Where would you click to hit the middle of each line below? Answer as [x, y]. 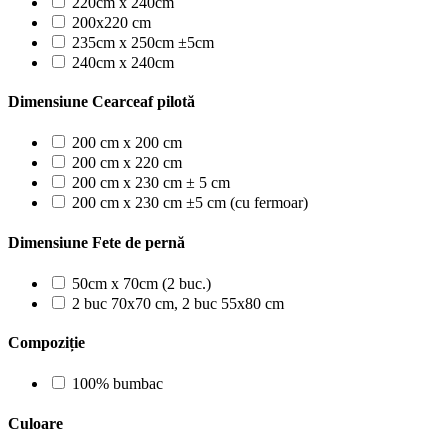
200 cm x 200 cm [127, 143]
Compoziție [46, 343]
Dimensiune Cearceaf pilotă [101, 102]
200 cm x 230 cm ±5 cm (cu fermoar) [190, 203]
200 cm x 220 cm [127, 163]
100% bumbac [117, 384]
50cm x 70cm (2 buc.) [141, 283]
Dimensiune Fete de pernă [96, 242]
